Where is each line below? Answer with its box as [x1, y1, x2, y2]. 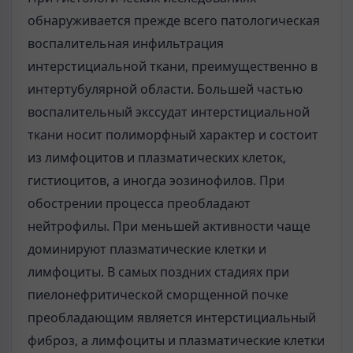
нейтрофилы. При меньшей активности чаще [28, 217, 310, 235]
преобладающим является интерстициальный [28, 308, 316, 326]
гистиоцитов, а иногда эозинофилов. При [28, 171, 284, 189]
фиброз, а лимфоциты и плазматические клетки [28, 331, 325, 349]
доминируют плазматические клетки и [28, 240, 266, 258]
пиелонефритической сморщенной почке [28, 285, 288, 303]
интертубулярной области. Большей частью [28, 80, 303, 98]
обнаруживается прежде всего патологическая [28, 11, 320, 29]
